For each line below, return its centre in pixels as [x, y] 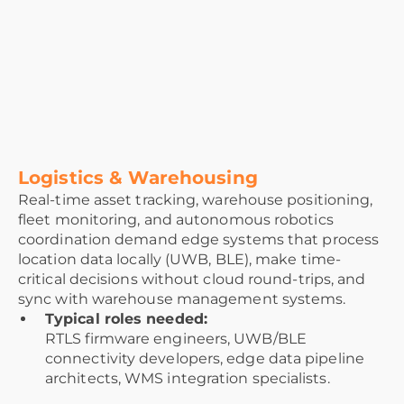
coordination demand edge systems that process [199, 240]
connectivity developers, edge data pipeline [205, 359]
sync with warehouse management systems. [182, 299]
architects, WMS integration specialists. [188, 379]
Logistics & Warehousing [138, 178]
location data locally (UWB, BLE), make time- [179, 260]
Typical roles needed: [126, 319]
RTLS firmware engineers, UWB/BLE [176, 339]
